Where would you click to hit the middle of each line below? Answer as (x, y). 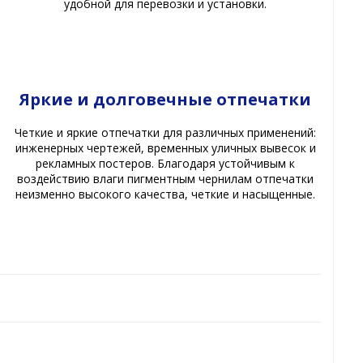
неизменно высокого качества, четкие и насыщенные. (166, 194)
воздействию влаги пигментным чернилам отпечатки (166, 179)
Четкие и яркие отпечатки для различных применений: (166, 133)
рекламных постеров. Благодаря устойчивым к (166, 164)
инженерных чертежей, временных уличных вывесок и (165, 148)
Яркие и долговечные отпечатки (166, 100)
